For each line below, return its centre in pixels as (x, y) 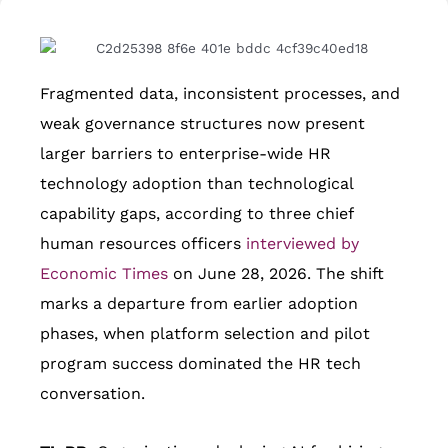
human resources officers (143, 244)
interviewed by (302, 244)
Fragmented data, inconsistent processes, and (220, 94)
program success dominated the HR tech (200, 364)
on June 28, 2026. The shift (276, 274)
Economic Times (104, 274)
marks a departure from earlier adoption (199, 304)
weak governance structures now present (202, 124)
